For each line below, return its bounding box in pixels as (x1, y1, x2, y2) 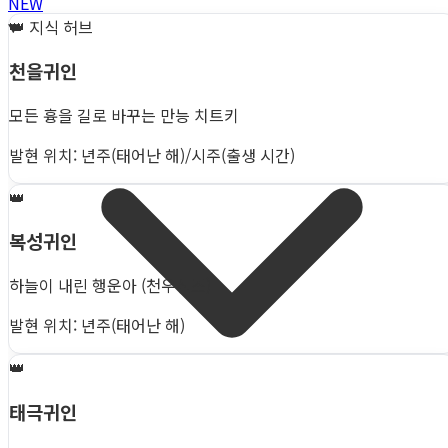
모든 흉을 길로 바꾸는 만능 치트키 (9, 102, 239, 127)
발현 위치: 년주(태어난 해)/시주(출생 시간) (9, 142, 295, 167)
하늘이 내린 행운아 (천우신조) (9, 273, 211, 298)
